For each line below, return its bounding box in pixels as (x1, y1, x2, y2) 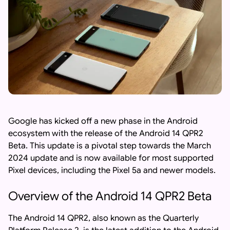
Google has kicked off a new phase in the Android (8, 116, 198, 127)
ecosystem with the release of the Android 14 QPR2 (8, 128, 203, 139)
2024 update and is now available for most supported (8, 153, 214, 164)
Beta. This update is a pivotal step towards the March (8, 141, 211, 151)
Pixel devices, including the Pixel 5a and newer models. (8, 165, 216, 176)
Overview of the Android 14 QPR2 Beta (8, 188, 212, 204)
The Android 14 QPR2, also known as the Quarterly (8, 213, 199, 224)
